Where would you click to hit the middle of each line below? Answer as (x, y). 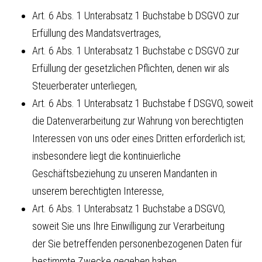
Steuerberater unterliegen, (85, 85)
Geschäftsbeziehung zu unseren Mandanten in (125, 173)
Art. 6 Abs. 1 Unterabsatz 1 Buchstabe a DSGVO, (129, 208)
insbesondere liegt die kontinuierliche (106, 156)
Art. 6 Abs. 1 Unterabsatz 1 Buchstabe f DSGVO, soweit (143, 103)
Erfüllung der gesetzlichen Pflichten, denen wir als (131, 68)
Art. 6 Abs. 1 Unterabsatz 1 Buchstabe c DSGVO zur (136, 50)
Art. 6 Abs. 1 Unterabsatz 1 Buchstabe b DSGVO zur (136, 15)
